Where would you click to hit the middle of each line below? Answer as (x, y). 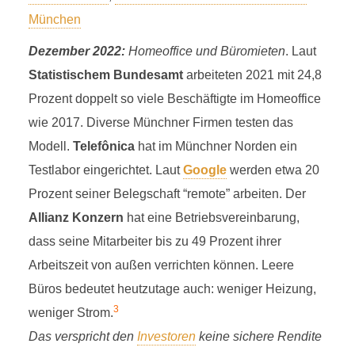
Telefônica (103, 146)
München (54, 19)
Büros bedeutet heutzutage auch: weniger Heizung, (172, 289)
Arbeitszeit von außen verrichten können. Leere (161, 265)
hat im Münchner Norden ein (216, 146)
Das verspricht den (82, 336)
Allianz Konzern (76, 218)
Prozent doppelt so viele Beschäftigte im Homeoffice (174, 99)
